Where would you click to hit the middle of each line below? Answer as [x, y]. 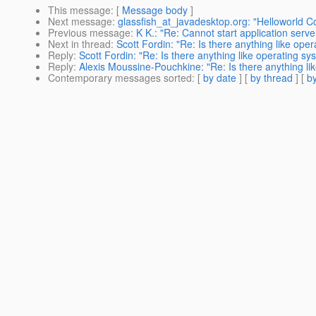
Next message [80, 22]
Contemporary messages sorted [120, 78]
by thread [272, 78]
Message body [155, 10]
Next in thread [79, 44]
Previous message [89, 33]
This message [79, 10]
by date [220, 78]
